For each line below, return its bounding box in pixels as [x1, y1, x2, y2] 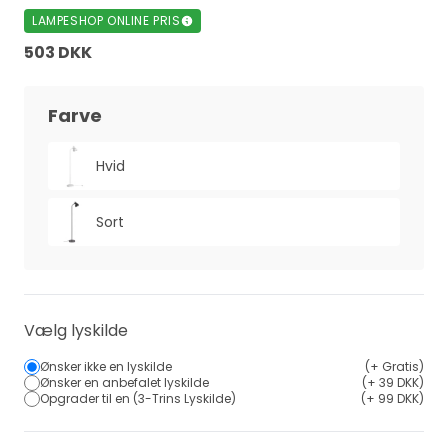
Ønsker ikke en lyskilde [40, 358, 172, 375]
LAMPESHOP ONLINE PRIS [32, 12, 181, 29]
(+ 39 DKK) [362, 374, 424, 391]
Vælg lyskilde [24, 319, 128, 342]
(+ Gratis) [365, 358, 424, 375]
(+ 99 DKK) [361, 390, 424, 407]
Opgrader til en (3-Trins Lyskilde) [40, 390, 236, 407]
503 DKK [24, 41, 92, 64]
